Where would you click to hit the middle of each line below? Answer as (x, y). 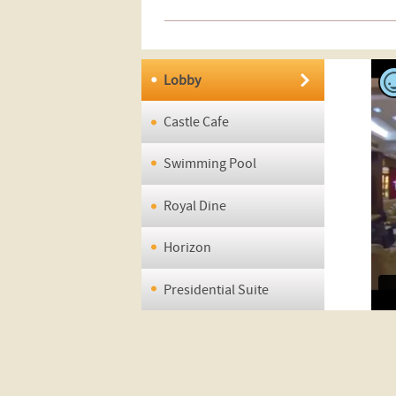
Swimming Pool (209, 164)
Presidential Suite (216, 289)
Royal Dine (194, 206)
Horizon (187, 248)
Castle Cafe (196, 122)
